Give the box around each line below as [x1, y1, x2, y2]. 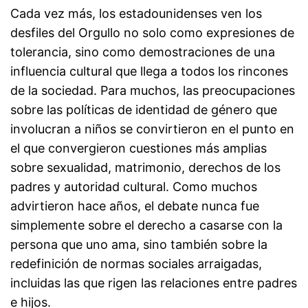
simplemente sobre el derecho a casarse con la [10, 218, 283, 233]
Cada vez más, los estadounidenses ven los [10, 6, 262, 21]
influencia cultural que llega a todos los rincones [10, 64, 288, 79]
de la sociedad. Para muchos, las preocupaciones [10, 83, 295, 98]
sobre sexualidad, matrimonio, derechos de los [10, 160, 280, 175]
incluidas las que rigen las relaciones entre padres [10, 276, 297, 291]
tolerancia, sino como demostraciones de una [10, 45, 275, 60]
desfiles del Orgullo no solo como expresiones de [10, 25, 294, 41]
